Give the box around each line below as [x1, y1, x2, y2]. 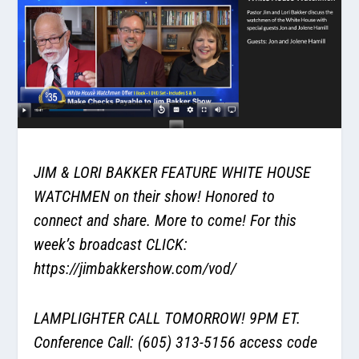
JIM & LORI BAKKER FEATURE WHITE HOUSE [34, 162, 312, 182]
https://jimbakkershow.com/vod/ [34, 258, 237, 278]
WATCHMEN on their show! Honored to [34, 186, 276, 206]
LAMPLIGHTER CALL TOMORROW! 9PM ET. [34, 308, 301, 328]
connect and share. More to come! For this [34, 210, 297, 230]
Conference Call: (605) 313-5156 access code [34, 332, 318, 352]
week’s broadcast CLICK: [34, 234, 188, 254]
